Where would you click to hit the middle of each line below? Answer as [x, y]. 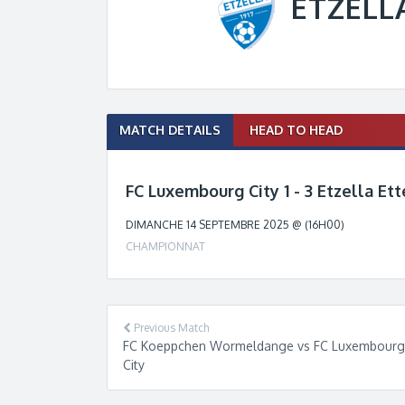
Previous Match [170, 328]
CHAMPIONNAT [167, 246]
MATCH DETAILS [170, 129]
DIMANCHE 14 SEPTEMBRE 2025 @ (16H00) [235, 224]
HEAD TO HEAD [296, 129]
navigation [148, 142]
